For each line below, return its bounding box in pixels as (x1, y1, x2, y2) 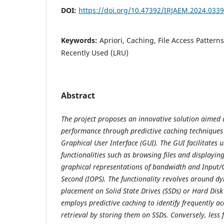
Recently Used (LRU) (61, 47, 128, 57)
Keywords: (61, 35, 99, 45)
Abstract (61, 89, 95, 101)
